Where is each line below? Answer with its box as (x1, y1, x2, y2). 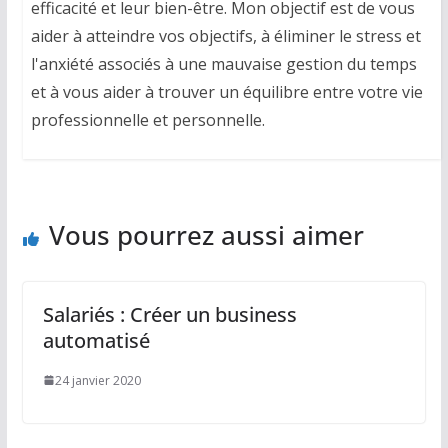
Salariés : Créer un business (42, 300, 297, 328)
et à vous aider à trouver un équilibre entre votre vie (30, 81, 423, 104)
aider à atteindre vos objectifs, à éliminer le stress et (30, 25, 421, 48)
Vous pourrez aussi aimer (48, 216, 364, 253)
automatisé (42, 326, 150, 354)
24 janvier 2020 (54, 371, 141, 389)
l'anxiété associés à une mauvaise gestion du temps (30, 53, 417, 76)
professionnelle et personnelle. (30, 109, 265, 132)
